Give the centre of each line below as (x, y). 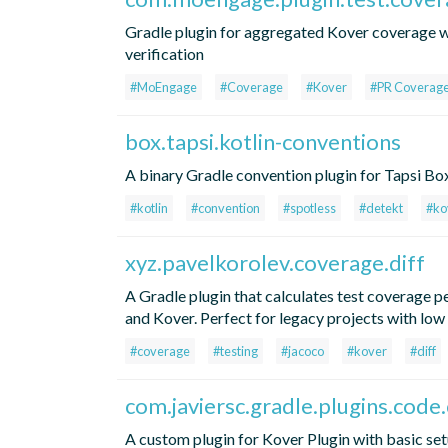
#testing (235, 351)
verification (164, 54)
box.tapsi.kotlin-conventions (263, 142)
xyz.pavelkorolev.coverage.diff (275, 263)
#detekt (381, 208)
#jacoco (302, 351)
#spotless (309, 208)
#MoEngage (163, 87)
